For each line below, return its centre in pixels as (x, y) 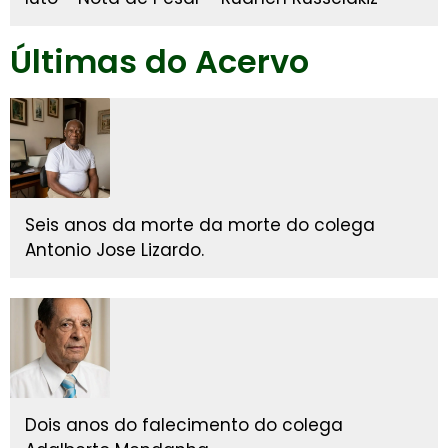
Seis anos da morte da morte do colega (200, 225)
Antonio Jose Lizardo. (114, 250)
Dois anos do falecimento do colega (184, 425)
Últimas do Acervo (159, 62)
